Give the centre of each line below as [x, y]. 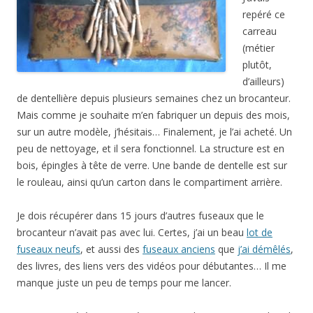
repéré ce [264, 14]
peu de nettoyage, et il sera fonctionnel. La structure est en [151, 148]
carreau [260, 31]
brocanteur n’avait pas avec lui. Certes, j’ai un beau [132, 232]
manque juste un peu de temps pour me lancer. [124, 283]
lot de [260, 232]
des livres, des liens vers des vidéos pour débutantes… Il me [152, 266]
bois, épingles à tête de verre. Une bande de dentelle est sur [152, 165]
